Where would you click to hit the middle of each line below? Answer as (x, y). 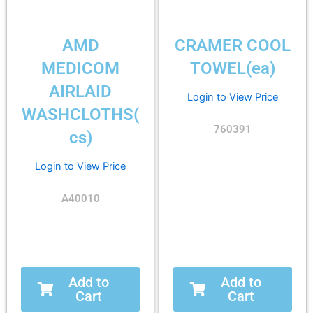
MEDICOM (80, 68)
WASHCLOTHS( (80, 115)
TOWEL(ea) (233, 68)
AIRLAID (80, 92)
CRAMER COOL (233, 45)
